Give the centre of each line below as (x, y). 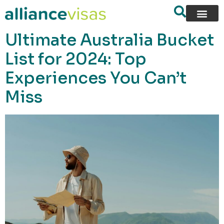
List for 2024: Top (76, 59)
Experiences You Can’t (96, 78)
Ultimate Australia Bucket (109, 40)
